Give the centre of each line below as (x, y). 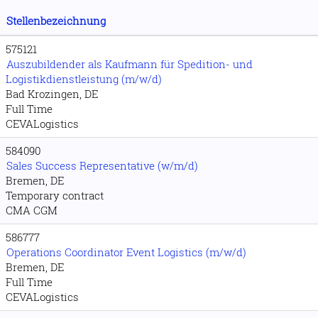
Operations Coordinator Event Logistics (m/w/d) (126, 252)
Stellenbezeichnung (56, 21)
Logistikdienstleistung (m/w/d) (84, 79)
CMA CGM (32, 210)
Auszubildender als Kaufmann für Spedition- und (130, 64)
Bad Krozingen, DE (52, 94)
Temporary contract (55, 195)
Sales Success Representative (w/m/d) (102, 165)
